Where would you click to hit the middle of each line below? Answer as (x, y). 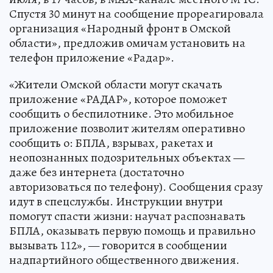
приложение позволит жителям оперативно (127, 128)
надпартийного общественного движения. (124, 260)
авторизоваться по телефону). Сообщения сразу (136, 186)
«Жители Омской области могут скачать (116, 84)
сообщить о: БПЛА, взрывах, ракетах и (111, 143)
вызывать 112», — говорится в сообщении (118, 245)
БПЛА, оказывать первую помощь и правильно (132, 230)
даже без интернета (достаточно (97, 172)
